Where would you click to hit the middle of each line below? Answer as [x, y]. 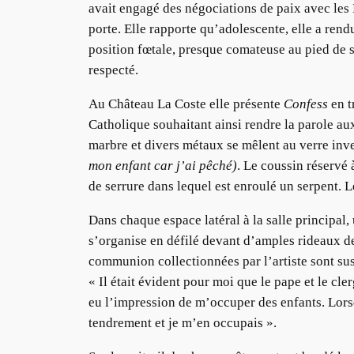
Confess [306, 104]
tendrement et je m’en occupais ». [183, 322]
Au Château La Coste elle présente [186, 104]
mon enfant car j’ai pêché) [163, 166]
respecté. [113, 70]
